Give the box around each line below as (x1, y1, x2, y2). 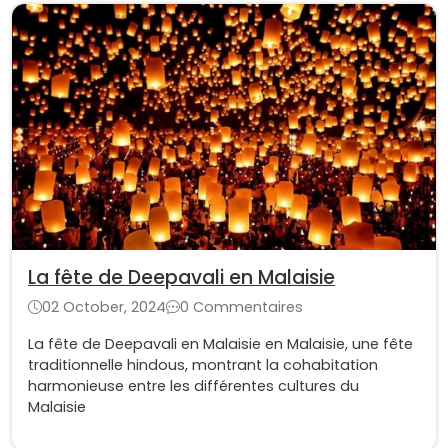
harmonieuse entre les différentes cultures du (28, 375, 359, 396)
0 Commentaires (180, 296, 303, 317)
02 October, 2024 (42, 296, 166, 317)
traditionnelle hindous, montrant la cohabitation (28, 354, 378, 375)
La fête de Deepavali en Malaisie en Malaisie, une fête (28, 333, 413, 354)
